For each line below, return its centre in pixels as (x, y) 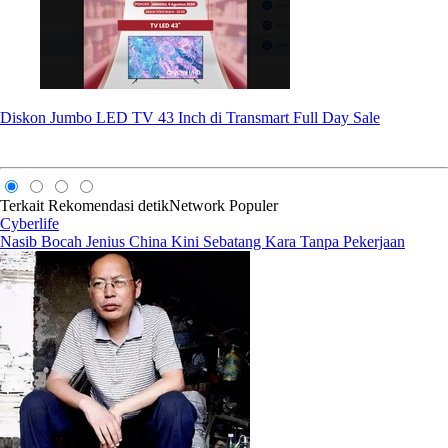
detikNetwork (181, 205)
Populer (253, 205)
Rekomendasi (91, 205)
